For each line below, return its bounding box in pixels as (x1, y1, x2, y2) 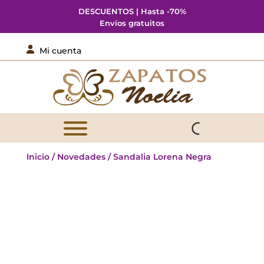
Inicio (26, 151, 49, 162)
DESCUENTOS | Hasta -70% (78, 6, 186, 16)
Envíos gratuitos (100, 18, 164, 28)
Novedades (57, 151, 105, 162)
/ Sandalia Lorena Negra (105, 151, 212, 162)
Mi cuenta (39, 45, 81, 56)
